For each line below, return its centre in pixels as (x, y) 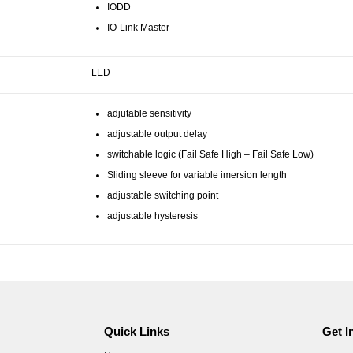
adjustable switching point (163, 195)
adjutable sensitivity (149, 113)
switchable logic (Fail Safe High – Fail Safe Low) (210, 154)
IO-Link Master (138, 27)
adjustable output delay (157, 134)
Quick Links (137, 332)
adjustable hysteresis (152, 216)
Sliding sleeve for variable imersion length (197, 175)
